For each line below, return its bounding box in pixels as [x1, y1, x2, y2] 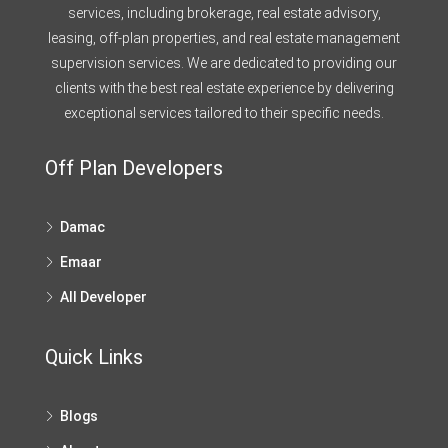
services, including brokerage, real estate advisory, [67, 4, 381, 21]
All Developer [60, 288, 147, 305]
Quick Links [45, 344, 143, 369]
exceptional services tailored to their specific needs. [64, 104, 384, 121]
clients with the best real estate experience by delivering [54, 79, 394, 96]
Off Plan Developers [45, 155, 223, 180]
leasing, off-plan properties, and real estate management [48, 29, 400, 46]
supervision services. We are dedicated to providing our [51, 54, 397, 71]
